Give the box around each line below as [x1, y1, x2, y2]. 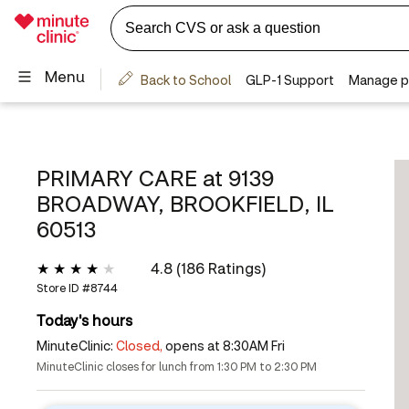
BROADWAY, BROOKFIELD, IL [37, 189, 334, 217]
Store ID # [37, 281, 90, 295]
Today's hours [37, 310, 132, 330]
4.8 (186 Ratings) [150, 258, 267, 278]
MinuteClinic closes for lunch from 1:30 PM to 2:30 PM [37, 360, 317, 373]
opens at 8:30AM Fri [165, 337, 285, 354]
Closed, [116, 337, 163, 354]
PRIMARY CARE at [37, 163, 228, 192]
